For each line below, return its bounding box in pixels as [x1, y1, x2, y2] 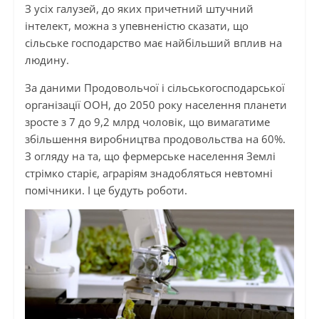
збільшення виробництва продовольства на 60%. [24, 132, 286, 147]
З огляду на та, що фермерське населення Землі [24, 149, 276, 164]
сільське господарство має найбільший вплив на [24, 36, 282, 51]
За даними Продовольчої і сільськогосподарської [24, 80, 285, 95]
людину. [24, 53, 69, 68]
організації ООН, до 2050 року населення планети [24, 98, 287, 113]
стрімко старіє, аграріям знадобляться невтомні [24, 166, 273, 181]
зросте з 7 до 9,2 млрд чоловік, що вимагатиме [24, 115, 270, 130]
